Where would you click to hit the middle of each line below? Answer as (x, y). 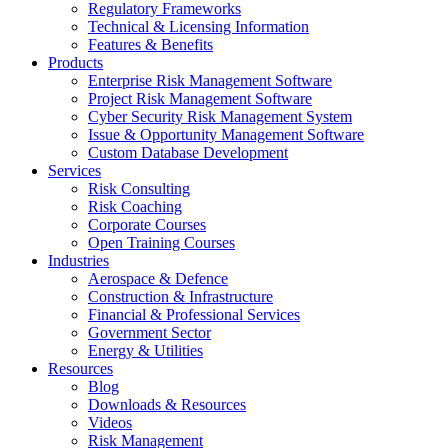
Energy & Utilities (145, 350)
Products (75, 62)
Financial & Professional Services (194, 314)
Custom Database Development (188, 152)
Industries (78, 260)
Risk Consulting (139, 188)
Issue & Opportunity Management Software (226, 134)
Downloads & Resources (167, 404)
